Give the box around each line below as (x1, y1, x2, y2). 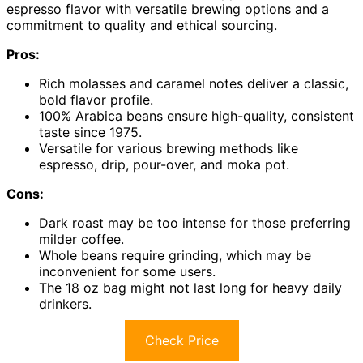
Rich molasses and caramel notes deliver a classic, (39, 75, 348, 92)
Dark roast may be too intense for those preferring (39, 215, 351, 232)
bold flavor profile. (39, 92, 153, 109)
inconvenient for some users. (39, 263, 216, 280)
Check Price (144, 332, 219, 349)
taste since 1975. (39, 124, 142, 141)
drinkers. (39, 296, 92, 313)
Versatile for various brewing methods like (39, 140, 298, 157)
